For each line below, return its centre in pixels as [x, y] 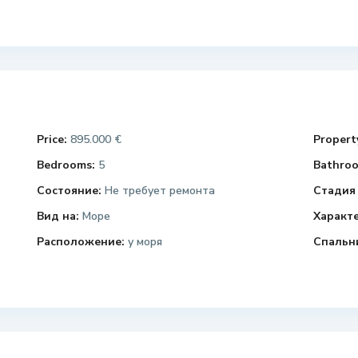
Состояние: [69, 191]
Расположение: [80, 242]
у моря [143, 242]
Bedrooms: [66, 165]
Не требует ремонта [158, 191]
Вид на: [58, 217]
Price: [52, 140]
